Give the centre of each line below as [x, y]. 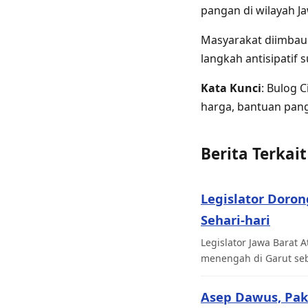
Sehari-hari [235, 220]
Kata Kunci [231, 88]
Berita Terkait [254, 154]
